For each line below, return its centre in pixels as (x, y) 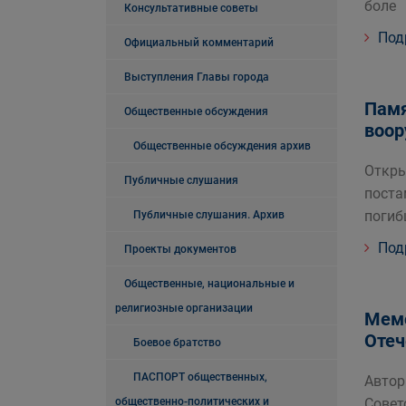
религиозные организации (184, 308)
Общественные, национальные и (209, 284)
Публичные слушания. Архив (209, 215)
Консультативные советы (191, 8)
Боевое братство (177, 343)
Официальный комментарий (199, 43)
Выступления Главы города (197, 77)
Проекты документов (180, 249)
